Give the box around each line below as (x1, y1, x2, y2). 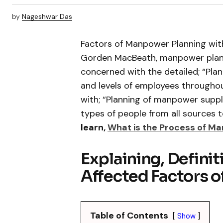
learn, (81, 121, 108, 133)
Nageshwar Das (22, 12, 72, 21)
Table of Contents (90, 209, 168, 222)
